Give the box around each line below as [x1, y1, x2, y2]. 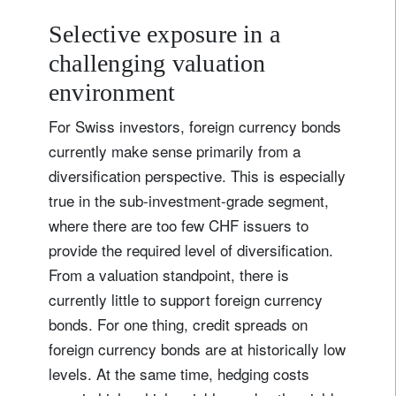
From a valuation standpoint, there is [49, 263, 289, 286]
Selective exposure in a [49, 20, 281, 49]
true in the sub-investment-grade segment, [49, 189, 329, 212]
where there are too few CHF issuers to [49, 214, 308, 237]
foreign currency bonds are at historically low [49, 338, 346, 361]
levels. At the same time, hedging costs [49, 362, 309, 385]
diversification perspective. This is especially [49, 164, 346, 187]
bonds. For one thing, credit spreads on [49, 313, 308, 336]
